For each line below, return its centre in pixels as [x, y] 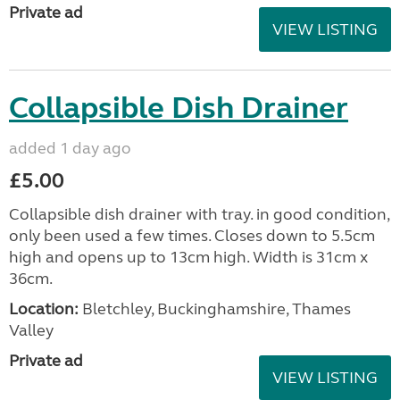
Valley [31, 330]
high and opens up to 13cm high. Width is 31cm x [188, 257]
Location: [44, 309]
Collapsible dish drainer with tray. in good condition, [199, 214]
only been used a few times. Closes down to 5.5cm [192, 236]
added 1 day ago [70, 148]
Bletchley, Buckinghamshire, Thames [215, 309]
